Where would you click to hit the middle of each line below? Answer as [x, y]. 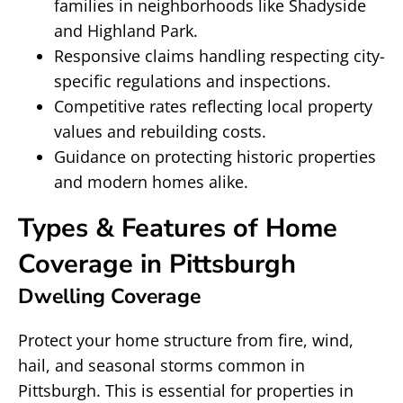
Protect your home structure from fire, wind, [186, 340]
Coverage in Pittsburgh [157, 264]
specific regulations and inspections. [193, 81]
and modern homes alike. [151, 182]
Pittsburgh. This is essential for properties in [186, 390]
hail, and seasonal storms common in [161, 365]
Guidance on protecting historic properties [215, 157]
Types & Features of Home [178, 228]
